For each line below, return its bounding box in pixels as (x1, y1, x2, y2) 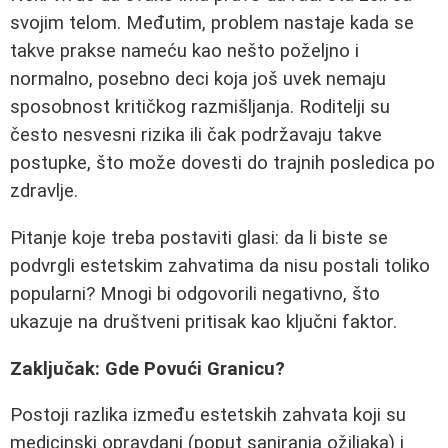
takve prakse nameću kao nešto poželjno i (10, 40, 359, 63)
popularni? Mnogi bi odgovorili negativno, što (10, 282, 380, 305)
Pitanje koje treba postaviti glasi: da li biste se (10, 226, 388, 249)
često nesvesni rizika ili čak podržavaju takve (10, 124, 382, 147)
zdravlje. (10, 180, 78, 203)
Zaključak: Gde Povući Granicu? (10, 357, 285, 380)
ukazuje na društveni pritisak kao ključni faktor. (10, 310, 397, 333)
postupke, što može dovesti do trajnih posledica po (10, 152, 435, 175)
